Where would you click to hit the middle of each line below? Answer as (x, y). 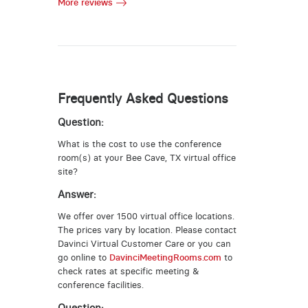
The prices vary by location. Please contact (147, 230)
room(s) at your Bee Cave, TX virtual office (146, 158)
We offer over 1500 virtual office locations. (146, 217)
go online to (83, 258)
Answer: (77, 194)
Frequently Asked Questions (143, 98)
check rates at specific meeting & (128, 272)
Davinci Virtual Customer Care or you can (144, 244)
